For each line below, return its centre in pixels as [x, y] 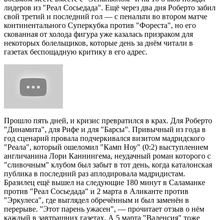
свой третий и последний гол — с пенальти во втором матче [106, 17]
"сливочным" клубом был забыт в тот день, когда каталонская [108, 165]
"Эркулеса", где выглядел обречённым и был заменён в [96, 200]
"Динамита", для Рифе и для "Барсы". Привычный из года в [105, 130]
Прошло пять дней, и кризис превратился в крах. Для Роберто [108, 121]
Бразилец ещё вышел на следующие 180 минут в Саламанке [105, 183]
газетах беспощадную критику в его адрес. [76, 52]
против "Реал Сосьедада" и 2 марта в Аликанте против [96, 192]
